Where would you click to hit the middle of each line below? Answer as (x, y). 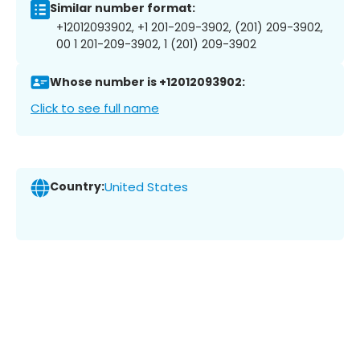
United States (146, 187)
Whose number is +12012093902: (147, 82)
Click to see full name (95, 108)
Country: (77, 187)
